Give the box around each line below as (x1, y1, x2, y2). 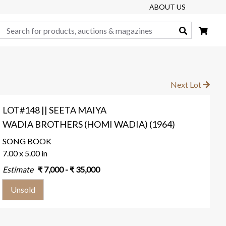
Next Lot (171, 80, 203, 89)
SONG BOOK (3, 136, 52, 146)
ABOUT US (149, 3, 186, 11)
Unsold (11, 185, 36, 194)
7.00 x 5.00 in (3, 148, 48, 158)
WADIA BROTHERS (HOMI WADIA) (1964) (3, 119, 176, 130)
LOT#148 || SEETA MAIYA (3, 104, 107, 116)
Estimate (3, 164, 34, 174)
